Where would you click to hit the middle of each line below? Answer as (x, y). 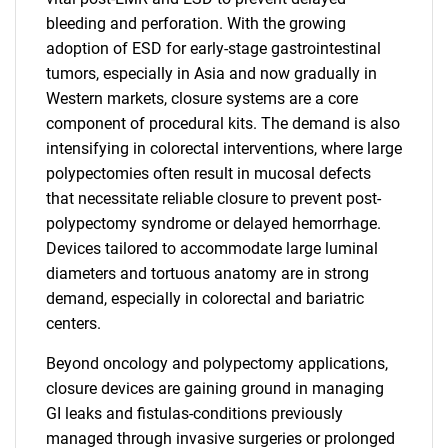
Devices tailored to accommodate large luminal (212, 248)
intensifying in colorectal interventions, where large (224, 148)
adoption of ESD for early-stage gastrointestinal (213, 48)
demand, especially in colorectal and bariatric (205, 298)
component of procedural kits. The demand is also (223, 123)
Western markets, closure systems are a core (202, 98)
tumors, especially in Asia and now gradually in (211, 73)
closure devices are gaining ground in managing (215, 388)
